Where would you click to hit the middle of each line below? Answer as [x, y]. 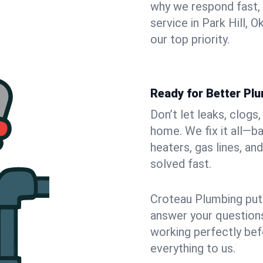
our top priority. [190, 39]
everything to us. [193, 248]
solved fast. [181, 164]
